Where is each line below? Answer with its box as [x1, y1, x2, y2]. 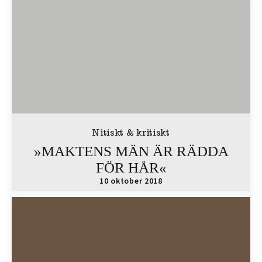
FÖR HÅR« [95, 160, 167, 175]
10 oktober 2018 [99, 175, 163, 186]
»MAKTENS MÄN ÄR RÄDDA [33, 143, 229, 159]
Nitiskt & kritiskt [92, 127, 170, 138]
